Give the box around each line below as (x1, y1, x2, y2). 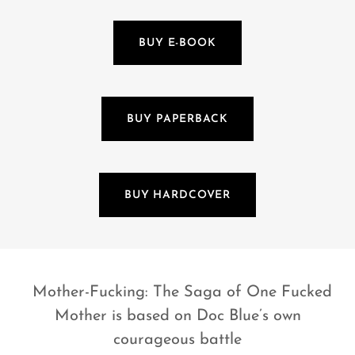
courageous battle (113, 332, 242, 349)
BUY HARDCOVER (124, 189, 231, 201)
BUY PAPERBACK (127, 113, 228, 125)
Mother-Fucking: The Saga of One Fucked (23, 284, 332, 301)
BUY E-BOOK (139, 36, 216, 49)
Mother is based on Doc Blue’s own (54, 308, 301, 325)
